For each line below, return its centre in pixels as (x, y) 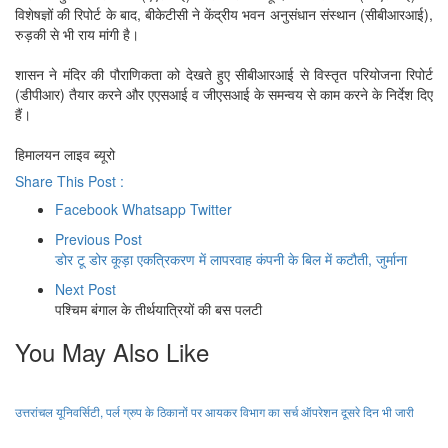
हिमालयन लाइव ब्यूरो (65, 154)
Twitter (211, 209)
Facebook (86, 209)
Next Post (85, 289)
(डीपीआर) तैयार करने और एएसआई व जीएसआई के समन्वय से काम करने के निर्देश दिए (224, 94)
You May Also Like (112, 352)
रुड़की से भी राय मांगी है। (77, 34)
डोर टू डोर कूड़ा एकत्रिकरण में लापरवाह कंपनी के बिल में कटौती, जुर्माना (231, 259)
